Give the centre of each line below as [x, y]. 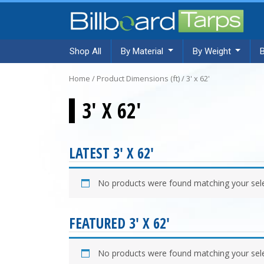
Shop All [85, 51]
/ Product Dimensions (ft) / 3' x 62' [150, 78]
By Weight [212, 51]
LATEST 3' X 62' [111, 153]
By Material [142, 51]
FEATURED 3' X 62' [119, 223]
